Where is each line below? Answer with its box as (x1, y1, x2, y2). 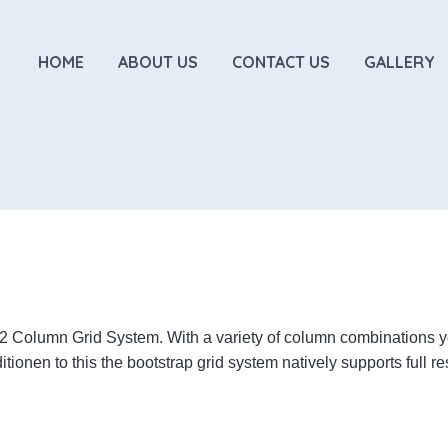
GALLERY (364, 51, 435, 72)
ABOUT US (118, 51, 198, 72)
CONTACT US (232, 51, 330, 72)
